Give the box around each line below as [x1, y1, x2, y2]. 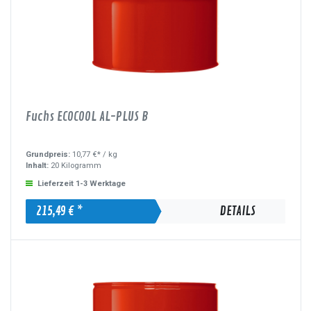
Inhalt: [26, 160, 49, 170]
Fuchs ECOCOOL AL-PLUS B [26, 109, 149, 125]
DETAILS [219, 203, 255, 219]
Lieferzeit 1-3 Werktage [37, 179, 126, 189]
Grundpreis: [26, 149, 73, 159]
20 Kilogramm [49, 160, 102, 170]
